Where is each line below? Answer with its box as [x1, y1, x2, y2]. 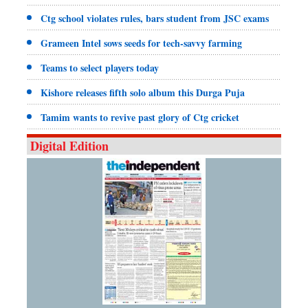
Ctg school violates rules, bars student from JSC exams [41, 10, 269, 25]
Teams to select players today [41, 60, 159, 75]
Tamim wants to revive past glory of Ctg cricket [41, 109, 239, 124]
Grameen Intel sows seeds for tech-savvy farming [41, 35, 242, 50]
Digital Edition [30, 136, 109, 155]
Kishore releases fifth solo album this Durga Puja [41, 85, 245, 100]
